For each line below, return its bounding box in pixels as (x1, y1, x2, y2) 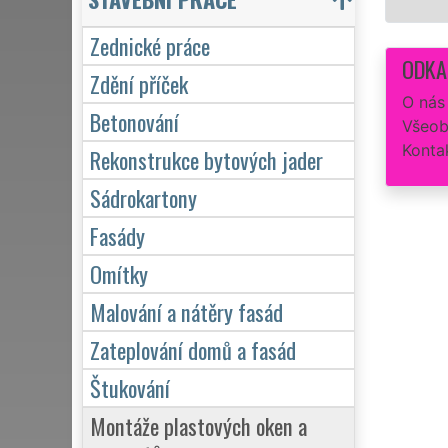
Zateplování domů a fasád (90, 332, 296, 366)
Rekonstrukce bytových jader (90, 142, 323, 176)
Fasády (90, 218, 145, 252)
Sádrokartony (90, 180, 197, 214)
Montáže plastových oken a (90, 408, 307, 442)
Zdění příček (90, 66, 188, 100)
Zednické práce (90, 28, 210, 62)
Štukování (90, 370, 170, 404)
